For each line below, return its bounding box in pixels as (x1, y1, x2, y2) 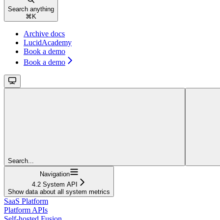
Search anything (8, 5, 54, 13)
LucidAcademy (24, 38, 72, 47)
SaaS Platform (4, 197, 48, 206)
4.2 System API (31, 181, 78, 189)
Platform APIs (4, 206, 48, 215)
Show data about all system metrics (8, 188, 110, 196)
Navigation (39, 170, 70, 178)
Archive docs (24, 29, 65, 38)
